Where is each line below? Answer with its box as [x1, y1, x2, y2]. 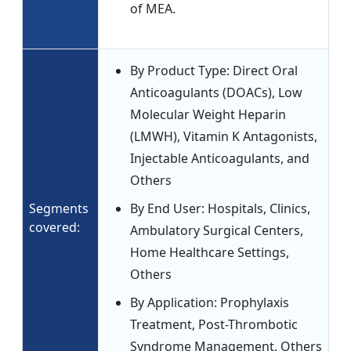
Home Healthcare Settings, [130, 244, 289, 262]
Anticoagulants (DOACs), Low [130, 84, 302, 102]
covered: [29, 219, 80, 237]
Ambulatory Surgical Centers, [130, 222, 303, 240]
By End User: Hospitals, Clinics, [130, 200, 310, 218]
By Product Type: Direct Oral [130, 62, 298, 80]
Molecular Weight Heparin [130, 106, 286, 124]
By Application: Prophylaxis [130, 294, 289, 312]
